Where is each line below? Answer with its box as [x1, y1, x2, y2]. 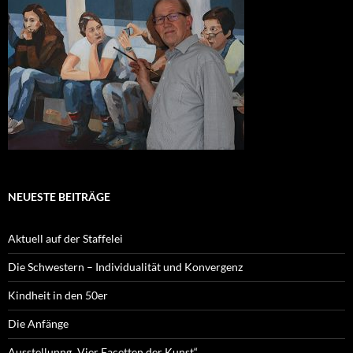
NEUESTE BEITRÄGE [8, 189, 110, 203]
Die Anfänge [8, 316, 69, 330]
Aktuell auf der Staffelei [8, 231, 123, 245]
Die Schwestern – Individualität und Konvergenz [8, 259, 243, 273]
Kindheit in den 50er [8, 288, 108, 302]
